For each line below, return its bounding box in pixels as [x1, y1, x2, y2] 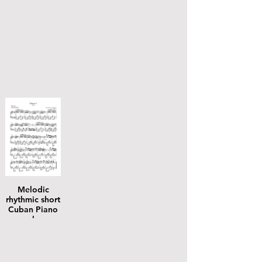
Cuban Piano [8, 204, 58, 215]
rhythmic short [6, 194, 60, 205]
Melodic [17, 184, 49, 195]
